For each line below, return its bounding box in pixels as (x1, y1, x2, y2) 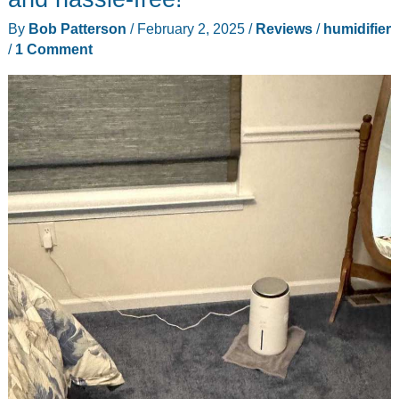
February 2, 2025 (136, 20, 248, 37)
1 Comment (14, 41, 93, 58)
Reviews (255, 20, 313, 37)
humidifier (322, 20, 391, 37)
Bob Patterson (28, 20, 130, 37)
